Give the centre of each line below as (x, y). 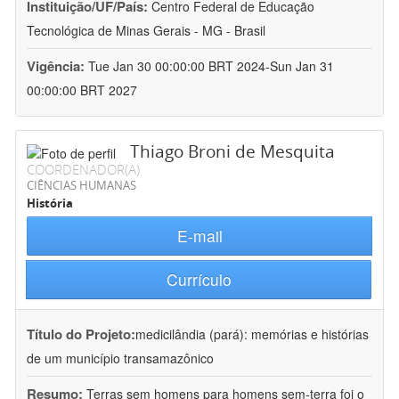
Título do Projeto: (81, 334)
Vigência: (57, 66)
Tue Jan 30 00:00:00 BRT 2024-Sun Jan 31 (211, 66)
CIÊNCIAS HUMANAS (81, 186)
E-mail (199, 236)
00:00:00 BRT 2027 (82, 90)
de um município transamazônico (120, 358)
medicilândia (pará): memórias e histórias (252, 334)
